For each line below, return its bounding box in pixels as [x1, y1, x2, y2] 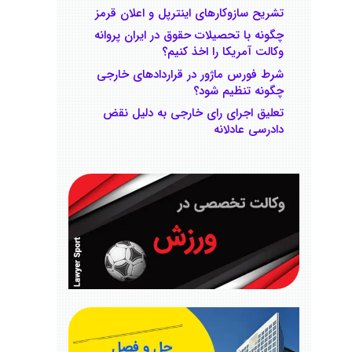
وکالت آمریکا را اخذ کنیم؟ [162, 42, 284, 61]
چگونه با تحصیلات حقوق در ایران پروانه [94, 26, 284, 45]
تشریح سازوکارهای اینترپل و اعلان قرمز [95, 3, 284, 23]
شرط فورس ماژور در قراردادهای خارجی [97, 64, 284, 84]
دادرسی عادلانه [214, 120, 284, 139]
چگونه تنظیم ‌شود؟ [193, 81, 284, 101]
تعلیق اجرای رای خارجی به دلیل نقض [103, 104, 284, 123]
